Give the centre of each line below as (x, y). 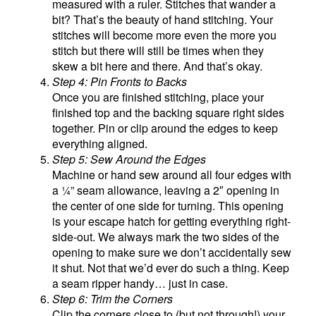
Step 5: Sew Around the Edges (129, 159)
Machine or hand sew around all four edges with (172, 174)
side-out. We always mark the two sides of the (166, 236)
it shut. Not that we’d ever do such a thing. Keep (171, 267)
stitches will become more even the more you (165, 35)
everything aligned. (100, 143)
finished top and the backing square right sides (169, 112)
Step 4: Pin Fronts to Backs (120, 81)
